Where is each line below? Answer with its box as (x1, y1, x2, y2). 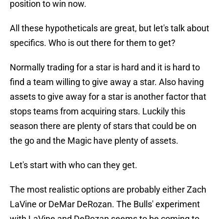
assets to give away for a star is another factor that (10, 91, 206, 102)
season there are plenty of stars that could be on (10, 121, 197, 131)
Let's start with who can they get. (10, 160, 137, 171)
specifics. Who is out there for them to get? (10, 38, 175, 48)
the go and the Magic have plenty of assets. (10, 135, 178, 146)
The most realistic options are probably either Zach (10, 184, 206, 195)
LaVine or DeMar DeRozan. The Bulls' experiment (10, 199, 200, 210)
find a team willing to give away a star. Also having (10, 77, 204, 88)
